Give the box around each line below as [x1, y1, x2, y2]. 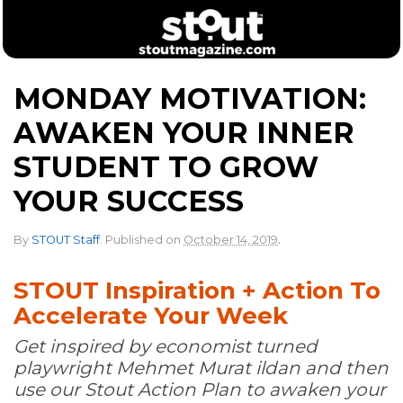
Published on [105, 233, 184, 246]
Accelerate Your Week [13, 301, 288, 330]
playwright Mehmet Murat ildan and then [13, 357, 389, 379]
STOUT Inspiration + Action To [13, 276, 381, 305]
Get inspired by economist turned [13, 336, 318, 357]
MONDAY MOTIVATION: [13, 81, 366, 116]
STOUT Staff [31, 233, 100, 246]
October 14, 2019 [184, 233, 278, 246]
